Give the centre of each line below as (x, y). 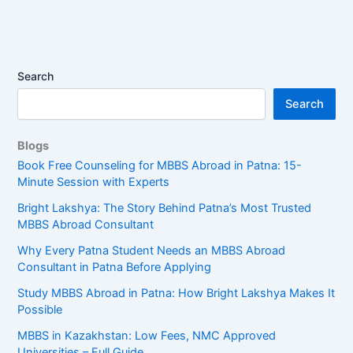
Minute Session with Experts (94, 182)
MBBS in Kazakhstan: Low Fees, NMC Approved (147, 335)
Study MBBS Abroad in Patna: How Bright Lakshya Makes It (176, 293)
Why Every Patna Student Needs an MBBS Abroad (152, 250)
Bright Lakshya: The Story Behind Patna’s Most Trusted (165, 208)
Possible (40, 309)
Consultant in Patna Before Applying (115, 267)
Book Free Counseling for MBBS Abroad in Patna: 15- (160, 165)
